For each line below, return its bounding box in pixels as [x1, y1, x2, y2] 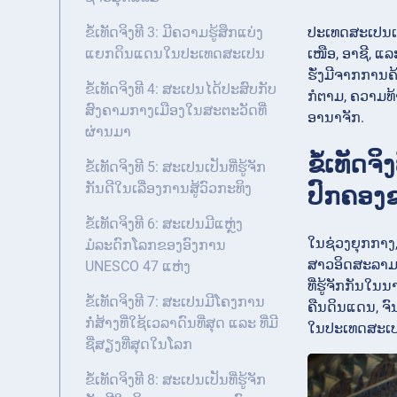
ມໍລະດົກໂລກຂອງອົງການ [85, 237, 226, 254]
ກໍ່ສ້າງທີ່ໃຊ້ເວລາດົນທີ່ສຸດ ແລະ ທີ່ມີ [85, 315, 278, 332]
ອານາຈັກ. [307, 108, 364, 126]
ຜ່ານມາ [85, 123, 131, 141]
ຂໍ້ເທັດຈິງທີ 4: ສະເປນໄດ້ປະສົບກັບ [85, 81, 276, 98]
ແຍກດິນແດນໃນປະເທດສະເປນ [85, 45, 265, 63]
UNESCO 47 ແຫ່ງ [85, 258, 191, 276]
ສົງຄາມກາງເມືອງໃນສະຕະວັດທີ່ [85, 102, 267, 120]
